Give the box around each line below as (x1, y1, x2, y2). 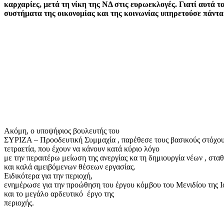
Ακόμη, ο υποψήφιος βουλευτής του (4, 126, 119, 135)
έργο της (87, 189, 114, 198)
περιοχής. (4, 198, 34, 207)
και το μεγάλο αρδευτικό (4, 189, 83, 198)
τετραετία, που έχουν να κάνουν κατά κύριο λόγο (4, 144, 159, 153)
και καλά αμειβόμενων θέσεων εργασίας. (4, 162, 135, 171)
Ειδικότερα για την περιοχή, (4, 171, 92, 180)
